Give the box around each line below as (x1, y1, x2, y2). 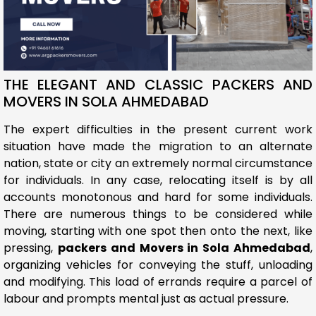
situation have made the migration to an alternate (4, 138, 312, 154)
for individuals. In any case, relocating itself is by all (4, 171, 312, 188)
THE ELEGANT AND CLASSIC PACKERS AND (4, 74, 312, 95)
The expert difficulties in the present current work (4, 121, 312, 138)
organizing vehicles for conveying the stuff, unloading (4, 256, 312, 273)
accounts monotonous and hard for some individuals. (4, 188, 312, 205)
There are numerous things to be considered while (4, 205, 312, 222)
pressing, (4, 239, 58, 256)
